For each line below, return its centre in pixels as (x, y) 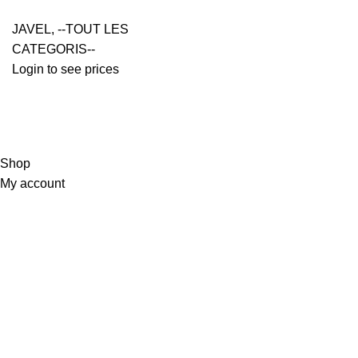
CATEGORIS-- (54, 50)
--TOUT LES (93, 30)
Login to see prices (66, 70)
